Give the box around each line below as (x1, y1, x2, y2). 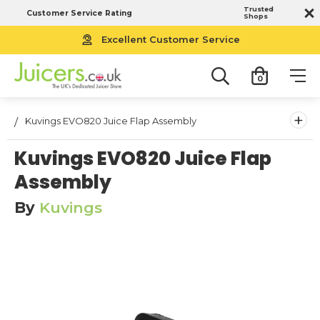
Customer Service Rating (26, 8, 132, 18)
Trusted (244, 5, 274, 13)
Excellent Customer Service (101, 34, 240, 45)
